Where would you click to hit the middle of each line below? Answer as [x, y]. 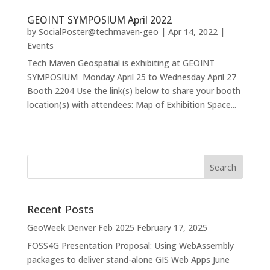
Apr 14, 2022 [193, 32]
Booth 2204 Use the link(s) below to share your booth [133, 91]
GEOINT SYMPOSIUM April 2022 [99, 20]
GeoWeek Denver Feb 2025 [80, 228]
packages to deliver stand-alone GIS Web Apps [118, 260]
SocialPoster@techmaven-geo [98, 32]
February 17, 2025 [172, 228]
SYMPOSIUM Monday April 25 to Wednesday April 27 [131, 77]
